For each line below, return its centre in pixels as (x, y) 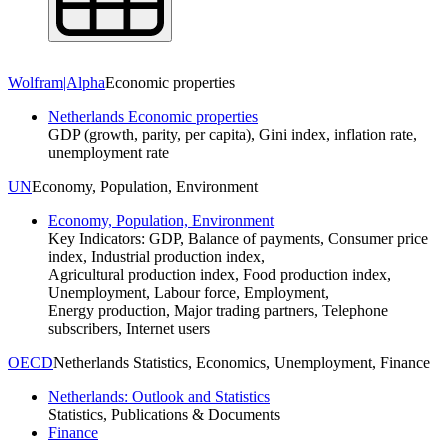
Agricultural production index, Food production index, (219, 274)
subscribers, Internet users (129, 328)
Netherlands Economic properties (153, 116)
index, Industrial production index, (156, 256)
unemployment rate (108, 152)
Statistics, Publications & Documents (164, 414)
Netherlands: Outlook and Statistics (159, 396)
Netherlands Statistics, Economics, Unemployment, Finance (241, 362)
